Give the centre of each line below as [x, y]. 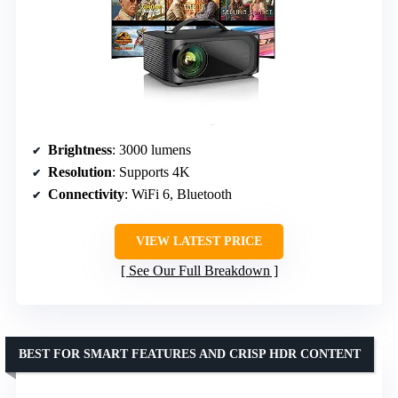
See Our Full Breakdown [199, 270]
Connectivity [86, 194]
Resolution [80, 171]
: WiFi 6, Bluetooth [178, 194]
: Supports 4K [151, 171]
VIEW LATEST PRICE [199, 241]
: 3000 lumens [151, 149]
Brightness [80, 149]
